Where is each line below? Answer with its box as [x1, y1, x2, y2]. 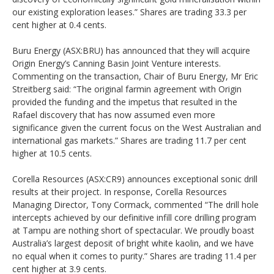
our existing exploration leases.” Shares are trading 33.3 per [12, 6, 246, 18]
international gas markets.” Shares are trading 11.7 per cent [12, 134, 246, 146]
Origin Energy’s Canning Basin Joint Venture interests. [12, 57, 221, 69]
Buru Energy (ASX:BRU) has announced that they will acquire [12, 44, 250, 56]
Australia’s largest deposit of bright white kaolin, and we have [12, 237, 254, 249]
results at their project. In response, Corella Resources [12, 185, 227, 198]
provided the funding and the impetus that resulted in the [12, 95, 237, 108]
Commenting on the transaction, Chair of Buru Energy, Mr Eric [12, 70, 258, 82]
